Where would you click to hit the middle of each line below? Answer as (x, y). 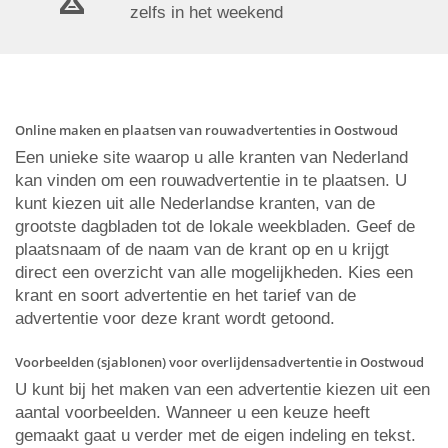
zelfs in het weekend (206, 12)
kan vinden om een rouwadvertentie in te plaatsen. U (211, 180)
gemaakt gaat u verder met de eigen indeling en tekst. (215, 435)
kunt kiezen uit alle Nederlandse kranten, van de (195, 203)
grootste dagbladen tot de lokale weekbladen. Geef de (215, 226)
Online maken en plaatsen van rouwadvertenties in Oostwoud (206, 130)
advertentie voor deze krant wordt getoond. (175, 318)
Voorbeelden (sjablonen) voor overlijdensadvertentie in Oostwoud (219, 362)
